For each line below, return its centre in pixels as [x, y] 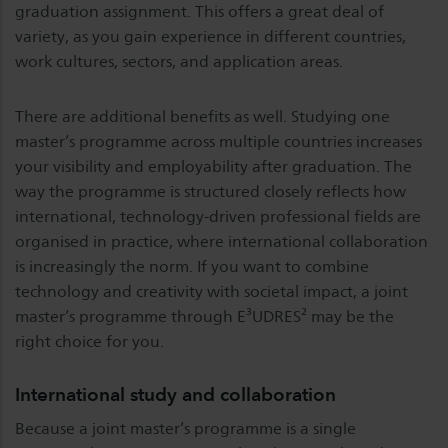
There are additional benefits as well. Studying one [202, 116]
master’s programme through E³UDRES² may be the [204, 316]
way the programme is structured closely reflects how [210, 191]
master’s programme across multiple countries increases [218, 141]
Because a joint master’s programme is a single [185, 428]
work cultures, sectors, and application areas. [179, 61]
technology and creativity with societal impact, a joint [211, 291]
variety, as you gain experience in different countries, [210, 36]
